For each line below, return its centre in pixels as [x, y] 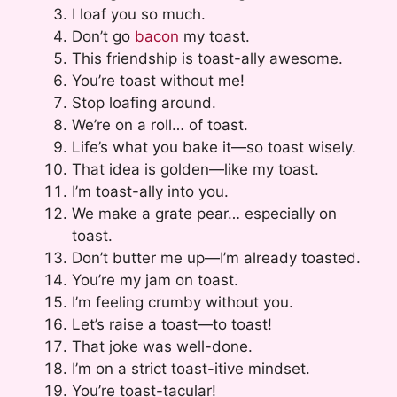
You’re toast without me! [158, 80]
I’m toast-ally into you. [150, 191]
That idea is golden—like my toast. [195, 169]
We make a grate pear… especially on [204, 213]
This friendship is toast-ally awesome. [207, 58]
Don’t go [103, 36]
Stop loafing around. [144, 102]
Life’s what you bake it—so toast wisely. [214, 147]
